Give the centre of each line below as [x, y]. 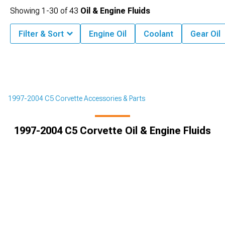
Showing [26, 11]
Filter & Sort [41, 34]
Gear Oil [205, 34]
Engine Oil [108, 34]
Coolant [158, 34]
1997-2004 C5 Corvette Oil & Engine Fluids [113, 131]
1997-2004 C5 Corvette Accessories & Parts [77, 98]
